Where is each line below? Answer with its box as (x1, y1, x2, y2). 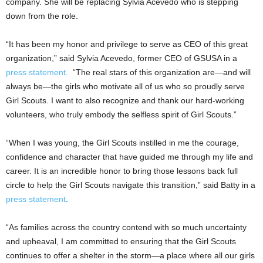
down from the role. (6, 11, 78, 21)
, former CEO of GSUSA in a (133, 53, 237, 63)
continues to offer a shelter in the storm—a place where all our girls (6, 250, 255, 260)
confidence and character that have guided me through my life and (6, 151, 253, 161)
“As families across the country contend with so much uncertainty (6, 222, 247, 232)
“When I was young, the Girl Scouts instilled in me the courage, (6, 137, 239, 147)
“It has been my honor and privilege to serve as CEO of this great (6, 39, 248, 49)
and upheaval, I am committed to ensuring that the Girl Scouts (6, 236, 236, 246)
